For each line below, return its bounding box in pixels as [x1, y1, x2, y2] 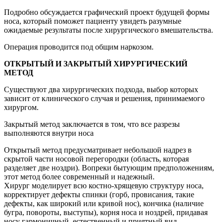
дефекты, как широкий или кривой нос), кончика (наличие [4, 199, 204, 208]
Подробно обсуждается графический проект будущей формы [4, 7, 210, 16]
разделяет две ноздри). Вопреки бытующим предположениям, [4, 163, 214, 172]
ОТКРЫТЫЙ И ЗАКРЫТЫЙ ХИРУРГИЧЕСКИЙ [4, 59, 187, 68]
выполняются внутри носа [4, 128, 94, 137]
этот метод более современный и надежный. [4, 172, 155, 181]
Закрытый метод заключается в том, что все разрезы [4, 119, 180, 128]
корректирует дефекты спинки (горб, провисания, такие [4, 190, 194, 199]
